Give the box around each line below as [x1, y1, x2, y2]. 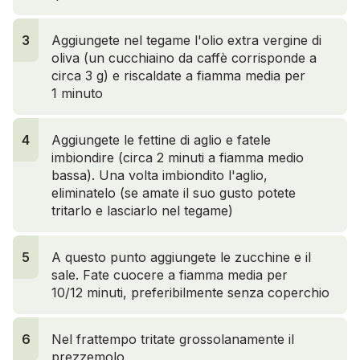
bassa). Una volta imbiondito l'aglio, [51, 166, 268, 183]
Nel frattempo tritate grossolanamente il [51, 330, 294, 347]
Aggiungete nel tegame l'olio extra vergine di [51, 31, 321, 48]
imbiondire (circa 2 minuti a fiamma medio [51, 149, 304, 166]
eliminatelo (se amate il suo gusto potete [51, 184, 296, 201]
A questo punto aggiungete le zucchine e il [51, 248, 311, 265]
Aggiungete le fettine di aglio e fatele [51, 131, 271, 148]
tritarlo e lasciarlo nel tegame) [51, 202, 233, 219]
